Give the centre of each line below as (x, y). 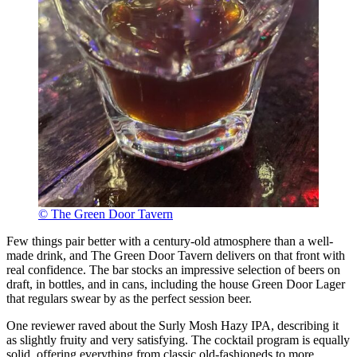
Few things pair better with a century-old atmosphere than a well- (170, 241)
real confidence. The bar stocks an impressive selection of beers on (173, 270)
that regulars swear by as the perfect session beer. (129, 299)
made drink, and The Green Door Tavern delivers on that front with (176, 256)
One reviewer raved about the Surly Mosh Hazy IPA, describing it (173, 326)
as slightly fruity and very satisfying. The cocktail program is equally (178, 340)
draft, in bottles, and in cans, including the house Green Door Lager (176, 284)
